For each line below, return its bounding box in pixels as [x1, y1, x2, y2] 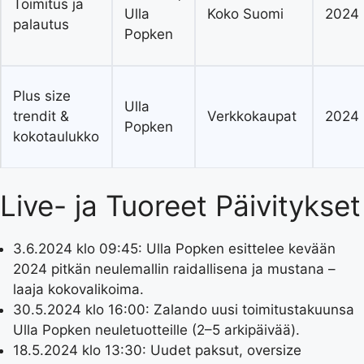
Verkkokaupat [207, 107, 297, 124]
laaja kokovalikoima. [13, 281, 144, 298]
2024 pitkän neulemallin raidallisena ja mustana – [13, 261, 336, 278]
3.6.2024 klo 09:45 [13, 240, 138, 258]
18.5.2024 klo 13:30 [13, 342, 142, 359]
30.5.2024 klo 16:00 [13, 301, 145, 318]
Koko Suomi [207, 5, 284, 22]
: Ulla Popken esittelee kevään [138, 240, 336, 258]
